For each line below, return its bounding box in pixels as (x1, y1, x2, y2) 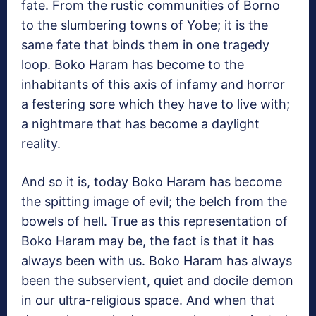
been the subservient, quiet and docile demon (21, 273, 293, 288)
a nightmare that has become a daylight (21, 116, 260, 132)
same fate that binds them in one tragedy (21, 37, 269, 53)
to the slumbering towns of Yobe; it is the (21, 18, 268, 33)
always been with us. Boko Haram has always (21, 253, 292, 269)
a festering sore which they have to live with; (21, 97, 290, 112)
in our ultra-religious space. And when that (21, 293, 275, 308)
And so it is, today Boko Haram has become (21, 174, 282, 190)
